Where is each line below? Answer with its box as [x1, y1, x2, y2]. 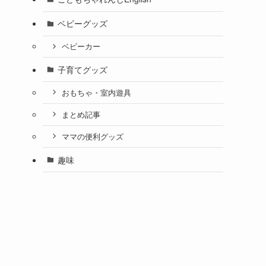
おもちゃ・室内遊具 [61, 87, 131, 98]
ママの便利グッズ [61, 131, 123, 142]
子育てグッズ [57, 63, 107, 75]
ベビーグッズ [57, 17, 107, 30]
